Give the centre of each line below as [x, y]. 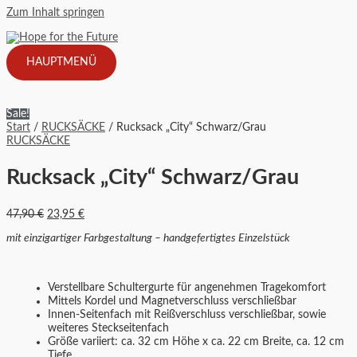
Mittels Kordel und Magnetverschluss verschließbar [172, 301]
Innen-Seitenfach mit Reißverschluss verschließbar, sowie [187, 314]
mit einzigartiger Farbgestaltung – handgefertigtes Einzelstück [148, 239]
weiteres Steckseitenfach [108, 328]
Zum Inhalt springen [55, 13]
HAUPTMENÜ [61, 62]
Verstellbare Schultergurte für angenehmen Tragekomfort [187, 287]
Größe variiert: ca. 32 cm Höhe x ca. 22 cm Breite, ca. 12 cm [196, 341]
